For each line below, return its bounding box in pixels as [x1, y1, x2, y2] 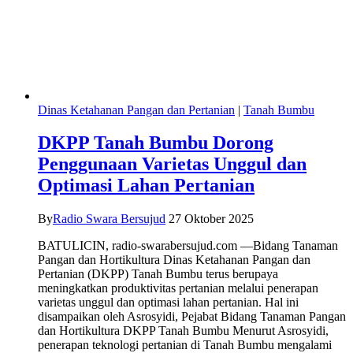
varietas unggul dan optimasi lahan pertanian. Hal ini [38, 295, 299, 310]
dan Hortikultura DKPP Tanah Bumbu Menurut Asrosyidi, [38, 324, 329, 338]
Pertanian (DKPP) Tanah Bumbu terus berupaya [38, 267, 278, 281]
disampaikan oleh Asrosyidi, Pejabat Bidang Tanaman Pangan [38, 310, 346, 324]
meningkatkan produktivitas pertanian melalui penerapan [38, 281, 318, 295]
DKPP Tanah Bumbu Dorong [38, 132, 273, 154]
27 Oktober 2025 [169, 212, 254, 226]
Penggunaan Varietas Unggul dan [38, 154, 307, 175]
